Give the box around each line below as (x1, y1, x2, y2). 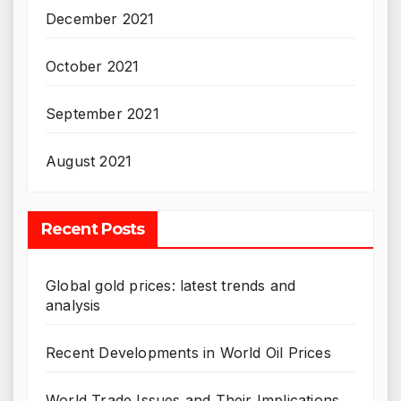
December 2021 (46, 10, 155, 29)
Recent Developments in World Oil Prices (46, 344, 331, 363)
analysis (46, 296, 101, 315)
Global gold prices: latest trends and (46, 277, 296, 295)
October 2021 (46, 57, 140, 76)
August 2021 (46, 152, 132, 171)
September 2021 (46, 105, 159, 124)
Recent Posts (41, 219, 145, 240)
